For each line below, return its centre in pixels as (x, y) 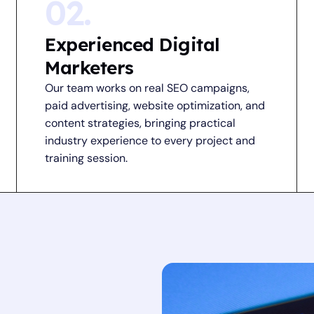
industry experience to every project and (150, 141)
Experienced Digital (132, 45)
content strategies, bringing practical (141, 123)
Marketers (89, 68)
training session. (87, 158)
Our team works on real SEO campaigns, (148, 88)
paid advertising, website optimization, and (155, 105)
